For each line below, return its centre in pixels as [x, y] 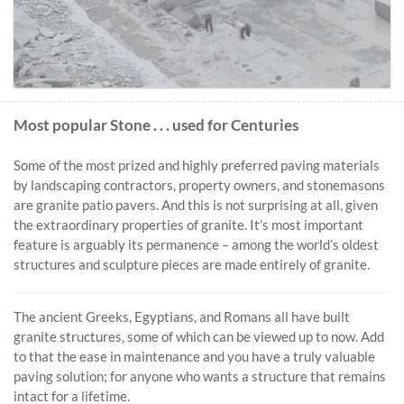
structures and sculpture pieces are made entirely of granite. [192, 264]
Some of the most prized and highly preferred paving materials [197, 165]
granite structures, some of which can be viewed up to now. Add [199, 336]
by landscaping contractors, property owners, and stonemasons [199, 184]
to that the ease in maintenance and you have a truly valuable [194, 356]
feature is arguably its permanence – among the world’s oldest [196, 244]
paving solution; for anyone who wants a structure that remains [200, 376]
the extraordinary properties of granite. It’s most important [188, 224]
